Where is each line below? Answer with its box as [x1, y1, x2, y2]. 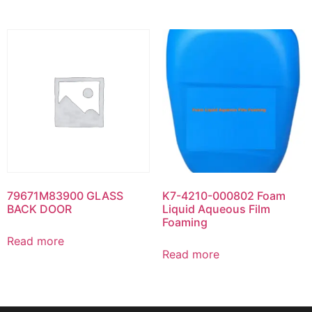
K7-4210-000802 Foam [162, 188, 286, 203]
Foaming [162, 214, 208, 229]
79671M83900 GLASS [7, 188, 123, 203]
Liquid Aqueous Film [162, 201, 270, 216]
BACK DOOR [7, 201, 72, 216]
